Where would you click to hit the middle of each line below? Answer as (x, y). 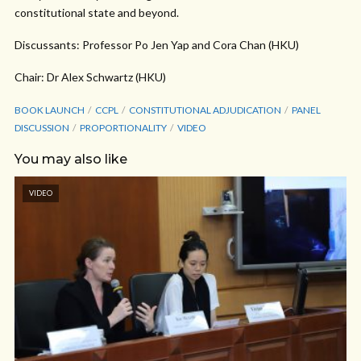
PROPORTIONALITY (123, 128)
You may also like (71, 159)
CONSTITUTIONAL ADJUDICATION (205, 110)
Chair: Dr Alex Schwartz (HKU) (90, 77)
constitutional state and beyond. (97, 12)
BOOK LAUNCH (50, 110)
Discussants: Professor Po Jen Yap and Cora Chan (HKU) (157, 45)
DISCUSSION (42, 128)
